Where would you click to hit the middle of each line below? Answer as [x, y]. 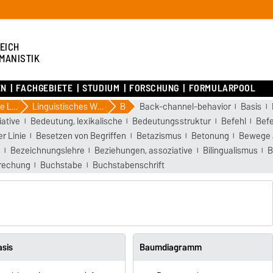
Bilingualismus [230, 150]
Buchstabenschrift [128, 165]
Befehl [233, 121]
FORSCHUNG [154, 88]
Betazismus [159, 136]
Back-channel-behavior [185, 106]
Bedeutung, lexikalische [76, 121]
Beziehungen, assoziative [144, 150]
